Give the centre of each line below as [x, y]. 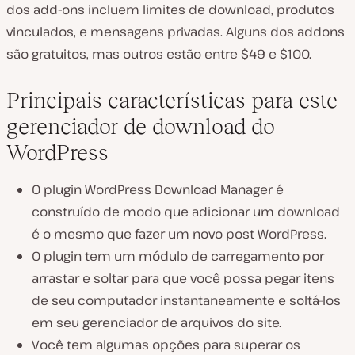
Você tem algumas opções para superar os [166, 344]
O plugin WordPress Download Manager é [158, 189]
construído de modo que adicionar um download [186, 211]
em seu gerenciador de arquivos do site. [157, 322]
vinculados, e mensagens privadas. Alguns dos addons [176, 31]
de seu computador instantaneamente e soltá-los [186, 300]
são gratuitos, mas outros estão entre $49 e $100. [159, 53]
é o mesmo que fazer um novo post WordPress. [179, 233]
